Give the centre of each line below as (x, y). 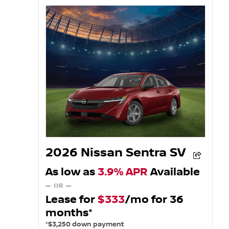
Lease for (71, 199)
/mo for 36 (154, 199)
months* (69, 213)
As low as (71, 172)
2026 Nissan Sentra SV (115, 153)
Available (174, 172)
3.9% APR (122, 172)
